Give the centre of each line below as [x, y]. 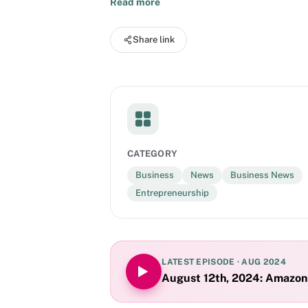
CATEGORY [153, 153]
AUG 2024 [264, 262]
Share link [153, 40]
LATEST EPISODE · [202, 262]
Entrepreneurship [172, 192]
